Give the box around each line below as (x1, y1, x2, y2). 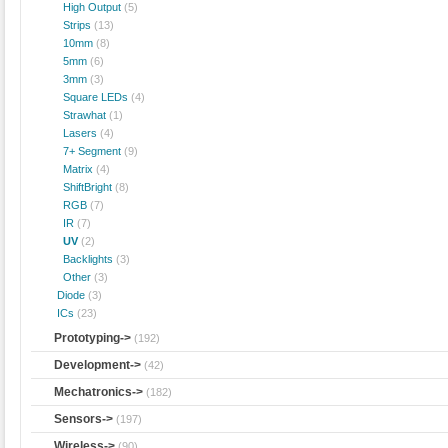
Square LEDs (51, 90, 129, 103)
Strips (51, 18, 92, 31)
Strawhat (51, 108, 107, 121)
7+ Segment (51, 144, 122, 157)
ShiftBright (51, 180, 113, 193)
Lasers (51, 126, 98, 139)
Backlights (51, 252, 114, 265)
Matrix (51, 162, 94, 175)
